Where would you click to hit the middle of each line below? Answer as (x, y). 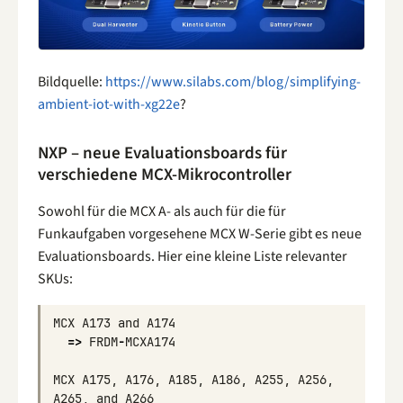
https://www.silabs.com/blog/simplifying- (233, 81)
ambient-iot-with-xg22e (109, 104)
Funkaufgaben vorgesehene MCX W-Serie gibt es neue (200, 234)
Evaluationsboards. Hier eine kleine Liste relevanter (193, 257)
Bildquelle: (72, 81)
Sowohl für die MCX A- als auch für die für (162, 212)
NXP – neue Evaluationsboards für (162, 154)
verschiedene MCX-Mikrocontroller (165, 175)
